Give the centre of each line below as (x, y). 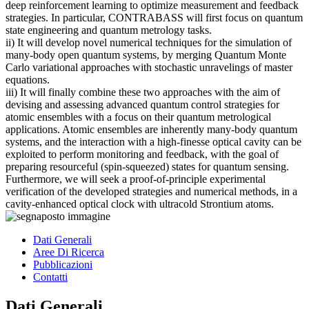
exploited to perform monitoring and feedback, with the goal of (142, 154)
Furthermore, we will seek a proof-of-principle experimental (136, 179)
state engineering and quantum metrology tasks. (109, 30)
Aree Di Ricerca (69, 252)
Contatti (50, 277)
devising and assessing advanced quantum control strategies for (142, 105)
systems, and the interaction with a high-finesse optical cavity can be (153, 142)
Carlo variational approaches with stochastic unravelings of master (149, 68)
